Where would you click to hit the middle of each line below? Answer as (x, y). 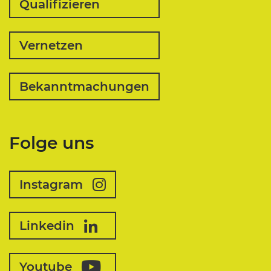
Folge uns (51, 142)
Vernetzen (51, 45)
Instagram (51, 184)
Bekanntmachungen (84, 86)
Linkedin (47, 225)
